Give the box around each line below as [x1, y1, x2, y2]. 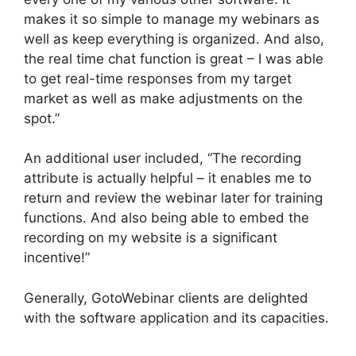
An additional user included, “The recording [24, 150, 301, 167]
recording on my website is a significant [24, 230, 277, 246]
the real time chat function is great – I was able [24, 50, 323, 67]
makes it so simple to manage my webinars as [24, 10, 319, 27]
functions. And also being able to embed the [24, 210, 309, 226]
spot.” [24, 110, 60, 126]
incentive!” [24, 250, 90, 266]
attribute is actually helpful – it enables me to [24, 170, 311, 187]
